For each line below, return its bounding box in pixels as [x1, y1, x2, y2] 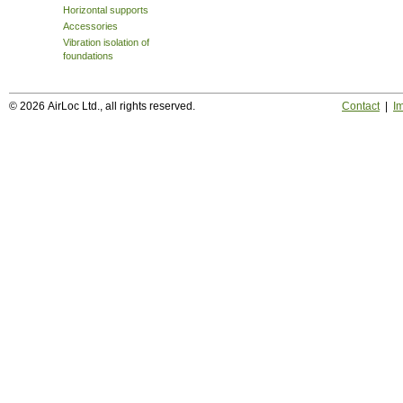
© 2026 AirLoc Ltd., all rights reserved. [9, 99, 195, 112]
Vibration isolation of [63, 36, 149, 48]
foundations [63, 49, 113, 61]
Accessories [63, 20, 118, 31]
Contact [342, 99, 380, 112]
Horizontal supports [63, 4, 148, 15]
